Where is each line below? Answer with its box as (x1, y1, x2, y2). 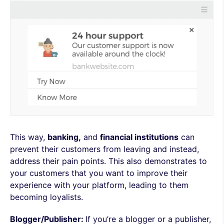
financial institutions (100, 132, 178, 142)
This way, (10, 132, 47, 142)
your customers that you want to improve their (10, 168, 187, 178)
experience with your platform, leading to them (10, 180, 188, 190)
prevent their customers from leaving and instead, (10, 144, 199, 154)
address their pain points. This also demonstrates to (10, 156, 207, 166)
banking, (47, 132, 81, 142)
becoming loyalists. (10, 192, 83, 202)
